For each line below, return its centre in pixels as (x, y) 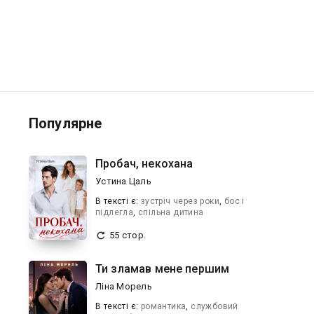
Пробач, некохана (144, 164)
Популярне (66, 123)
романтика (163, 306)
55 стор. (128, 235)
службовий (214, 306)
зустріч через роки (180, 201)
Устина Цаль (123, 181)
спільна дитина (171, 212)
